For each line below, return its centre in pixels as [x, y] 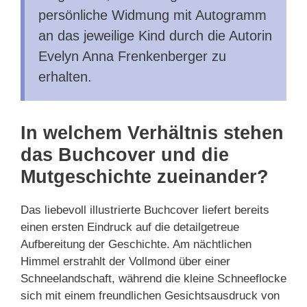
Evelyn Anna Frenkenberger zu [132, 56]
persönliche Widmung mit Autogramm [152, 15]
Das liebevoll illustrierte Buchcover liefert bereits [145, 210]
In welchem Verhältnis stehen [152, 133]
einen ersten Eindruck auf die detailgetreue [130, 227]
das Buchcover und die [125, 155]
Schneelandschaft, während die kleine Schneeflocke [153, 278]
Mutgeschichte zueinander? [145, 176]
